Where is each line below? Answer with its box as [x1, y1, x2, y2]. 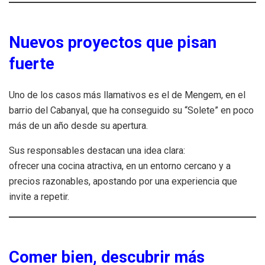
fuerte [9, 54, 54, 74]
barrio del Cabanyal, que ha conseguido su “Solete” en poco [9, 105, 254, 117]
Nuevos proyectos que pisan [9, 33, 216, 53]
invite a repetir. [9, 191, 69, 203]
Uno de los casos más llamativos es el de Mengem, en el [9, 89, 245, 101]
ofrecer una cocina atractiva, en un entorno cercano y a [9, 160, 231, 172]
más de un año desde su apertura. [9, 120, 148, 132]
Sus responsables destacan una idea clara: [9, 145, 185, 157]
